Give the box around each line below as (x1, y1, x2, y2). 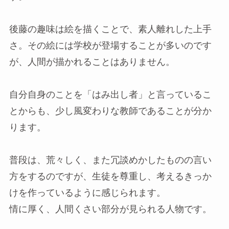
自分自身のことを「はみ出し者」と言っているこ (9, 89, 212, 100)
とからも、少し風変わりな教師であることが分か (9, 105, 212, 116)
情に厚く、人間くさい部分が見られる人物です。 (9, 203, 212, 214)
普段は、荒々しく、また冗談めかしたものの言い (9, 154, 212, 165)
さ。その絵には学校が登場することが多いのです (9, 40, 212, 51)
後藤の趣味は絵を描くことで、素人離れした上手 (9, 24, 212, 34)
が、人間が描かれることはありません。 (9, 56, 175, 67)
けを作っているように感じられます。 (9, 187, 166, 198)
